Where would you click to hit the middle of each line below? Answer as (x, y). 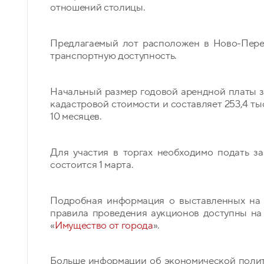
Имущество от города (104, 225)
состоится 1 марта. (92, 164)
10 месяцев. (76, 116)
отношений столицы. (98, 8)
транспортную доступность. (114, 56)
